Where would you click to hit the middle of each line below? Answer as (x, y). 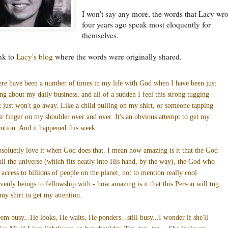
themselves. (101, 35)
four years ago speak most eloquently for (147, 24)
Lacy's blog (35, 56)
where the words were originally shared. (117, 56)
